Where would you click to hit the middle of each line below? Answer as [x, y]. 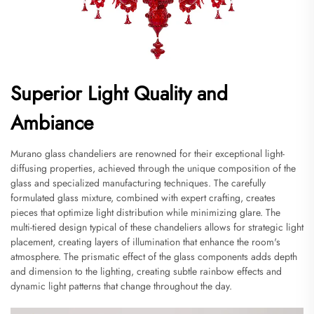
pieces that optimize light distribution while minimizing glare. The [145, 212]
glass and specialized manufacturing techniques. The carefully [138, 183]
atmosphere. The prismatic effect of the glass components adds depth [154, 256]
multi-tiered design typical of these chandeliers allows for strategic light [157, 227]
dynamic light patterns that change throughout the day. [121, 286]
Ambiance [52, 123]
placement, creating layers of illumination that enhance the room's [145, 241]
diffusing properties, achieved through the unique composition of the [153, 168]
